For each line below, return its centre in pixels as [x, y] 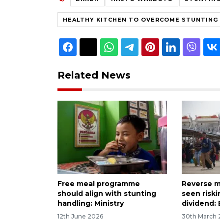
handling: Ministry [91, 203]
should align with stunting [107, 193]
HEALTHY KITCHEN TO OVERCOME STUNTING [140, 19]
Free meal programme [99, 183]
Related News [94, 75]
